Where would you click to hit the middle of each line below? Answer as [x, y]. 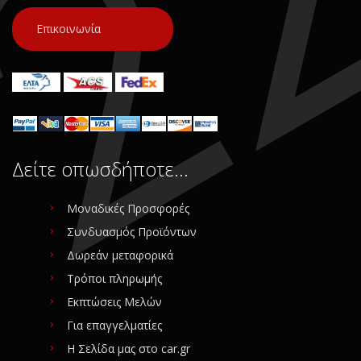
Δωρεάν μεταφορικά [120, 255]
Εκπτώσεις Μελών [114, 302]
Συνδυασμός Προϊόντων [132, 232]
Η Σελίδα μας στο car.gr [129, 349]
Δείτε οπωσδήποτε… [100, 170]
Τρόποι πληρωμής [114, 279]
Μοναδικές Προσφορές [128, 209]
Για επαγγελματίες [114, 326]
